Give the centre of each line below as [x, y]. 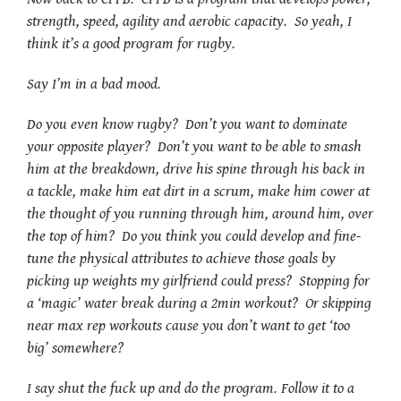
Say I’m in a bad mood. [94, 84]
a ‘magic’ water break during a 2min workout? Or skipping [199, 303]
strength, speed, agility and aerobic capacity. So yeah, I [189, 21]
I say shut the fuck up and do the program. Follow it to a [191, 388]
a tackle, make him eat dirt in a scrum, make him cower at [198, 191]
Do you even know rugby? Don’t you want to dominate [187, 124]
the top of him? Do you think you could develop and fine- [194, 236]
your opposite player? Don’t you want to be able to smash [194, 146]
